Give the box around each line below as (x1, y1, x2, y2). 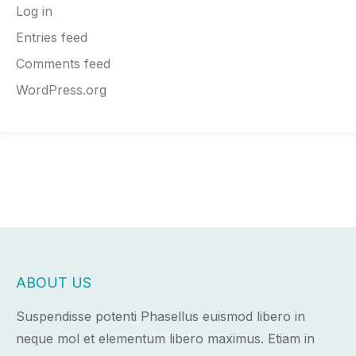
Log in (16, 3, 52, 20)
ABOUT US (16, 274, 91, 292)
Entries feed (16, 29, 87, 46)
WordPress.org (16, 82, 106, 99)
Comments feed (16, 56, 110, 72)
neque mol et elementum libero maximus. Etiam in (16, 331, 315, 347)
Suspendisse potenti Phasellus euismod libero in (16, 308, 305, 325)
